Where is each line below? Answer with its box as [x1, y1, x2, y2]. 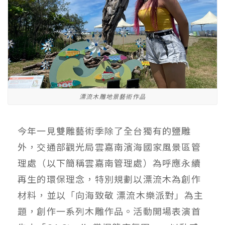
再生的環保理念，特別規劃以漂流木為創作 [18, 172, 201, 185]
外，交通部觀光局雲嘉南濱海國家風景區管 [18, 140, 201, 153]
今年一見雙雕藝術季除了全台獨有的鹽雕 [18, 124, 191, 137]
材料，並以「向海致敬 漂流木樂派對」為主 [18, 188, 203, 201]
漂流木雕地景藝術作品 [79, 91, 146, 100]
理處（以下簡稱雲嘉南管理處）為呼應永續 [18, 156, 201, 169]
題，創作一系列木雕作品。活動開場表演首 [18, 204, 201, 217]
